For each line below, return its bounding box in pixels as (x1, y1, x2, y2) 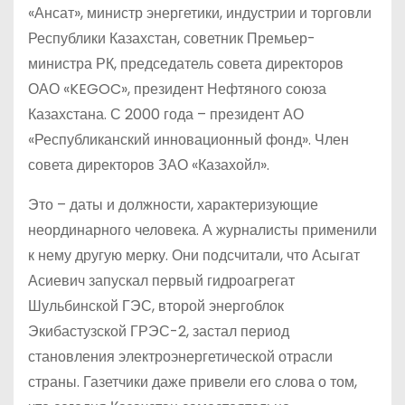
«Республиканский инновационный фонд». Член (28, 128, 349, 150)
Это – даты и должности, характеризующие (28, 193, 318, 215)
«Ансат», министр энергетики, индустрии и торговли (28, 2, 372, 24)
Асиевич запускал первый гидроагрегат (28, 269, 295, 291)
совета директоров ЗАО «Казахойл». (28, 154, 269, 175)
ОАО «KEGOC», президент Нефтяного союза (28, 78, 326, 99)
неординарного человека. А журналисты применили (28, 219, 377, 240)
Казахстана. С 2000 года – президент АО (28, 103, 304, 125)
